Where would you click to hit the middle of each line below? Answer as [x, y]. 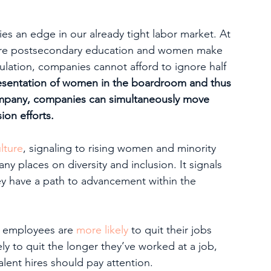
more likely [102, 230]
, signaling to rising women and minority [121, 148]
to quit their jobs [171, 230]
